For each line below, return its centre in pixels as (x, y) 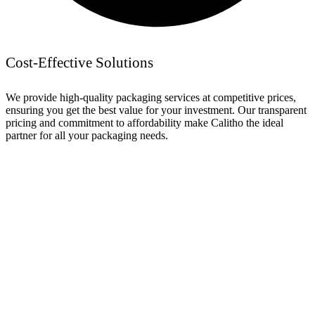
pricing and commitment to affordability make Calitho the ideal (144, 122)
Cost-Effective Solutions (79, 63)
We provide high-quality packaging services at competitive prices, (151, 97)
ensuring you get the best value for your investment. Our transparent (156, 110)
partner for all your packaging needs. (87, 135)
